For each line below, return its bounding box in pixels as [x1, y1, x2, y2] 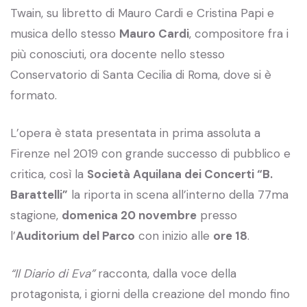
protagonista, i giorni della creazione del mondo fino [10, 286, 290, 302]
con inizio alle [135, 228, 213, 243]
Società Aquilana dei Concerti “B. [87, 166, 273, 182]
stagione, [10, 207, 62, 223]
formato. [10, 87, 57, 103]
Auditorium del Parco [16, 228, 135, 243]
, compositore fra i [189, 25, 288, 41]
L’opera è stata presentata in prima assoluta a [10, 125, 260, 140]
